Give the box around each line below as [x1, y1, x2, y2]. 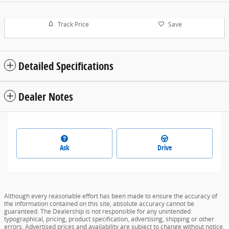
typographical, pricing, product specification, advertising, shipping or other [4, 214, 214, 223]
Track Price [57, 19, 89, 29]
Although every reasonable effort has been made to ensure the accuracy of [4, 191, 217, 200]
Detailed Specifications [18, 59, 113, 74]
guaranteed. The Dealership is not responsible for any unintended [4, 207, 191, 216]
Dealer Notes [18, 89, 73, 104]
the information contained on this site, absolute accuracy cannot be [4, 199, 194, 208]
